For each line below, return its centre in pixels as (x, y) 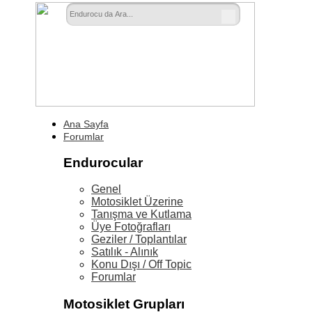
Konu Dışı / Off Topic (141, 265)
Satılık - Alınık (125, 252)
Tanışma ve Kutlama (141, 214)
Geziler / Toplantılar (139, 240)
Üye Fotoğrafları (131, 227)
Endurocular (103, 162)
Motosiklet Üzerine (137, 202)
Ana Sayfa (86, 124)
